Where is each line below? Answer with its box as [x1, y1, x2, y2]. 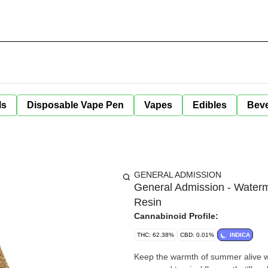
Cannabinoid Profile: [134, 211, 218, 221]
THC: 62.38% [137, 232, 174, 238]
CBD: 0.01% [180, 232, 214, 238]
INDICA [230, 232, 250, 238]
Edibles [193, 100, 227, 110]
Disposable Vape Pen [27, 100, 124, 110]
